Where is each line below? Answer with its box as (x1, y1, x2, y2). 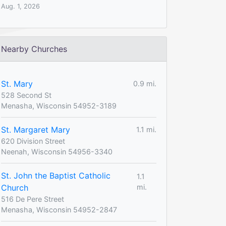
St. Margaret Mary (1, 124, 70, 135)
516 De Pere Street (1, 194, 64, 203)
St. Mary (1, 78, 33, 89)
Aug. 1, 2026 (1, 2, 40, 10)
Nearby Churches (1, 43, 67, 54)
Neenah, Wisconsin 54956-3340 (1, 147, 112, 156)
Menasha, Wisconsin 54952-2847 (1, 205, 117, 214)
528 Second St (1, 90, 51, 99)
